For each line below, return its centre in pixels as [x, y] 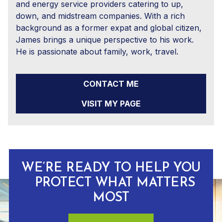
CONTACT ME [111, 83]
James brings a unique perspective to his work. [105, 39]
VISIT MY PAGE [111, 103]
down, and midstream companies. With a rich [100, 16]
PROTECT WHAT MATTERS [111, 183]
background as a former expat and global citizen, [109, 28]
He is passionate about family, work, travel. [97, 51]
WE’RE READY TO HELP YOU [111, 168]
